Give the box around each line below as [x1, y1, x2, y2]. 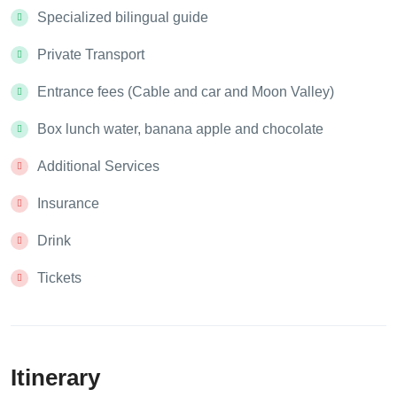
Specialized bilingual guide [37, 9, 208, 25]
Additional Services [37, 158, 160, 174]
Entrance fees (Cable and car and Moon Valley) [37, 83, 334, 99]
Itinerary [11, 363, 100, 391]
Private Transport [37, 46, 144, 62]
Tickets [37, 269, 82, 285]
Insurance [37, 195, 99, 211]
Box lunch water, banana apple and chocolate [37, 121, 323, 136]
